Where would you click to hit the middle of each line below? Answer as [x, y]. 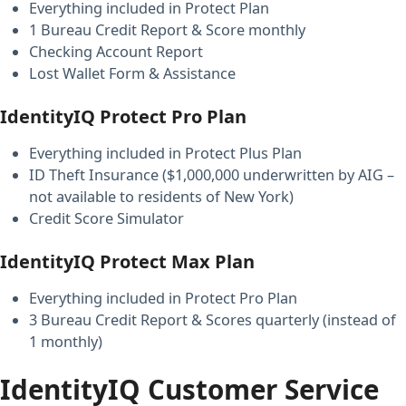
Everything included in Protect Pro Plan [163, 298]
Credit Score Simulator [106, 218]
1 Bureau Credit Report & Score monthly [167, 30]
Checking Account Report [116, 52]
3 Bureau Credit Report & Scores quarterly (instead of [213, 320]
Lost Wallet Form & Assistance [132, 73]
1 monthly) [66, 342]
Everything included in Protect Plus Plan [165, 153]
